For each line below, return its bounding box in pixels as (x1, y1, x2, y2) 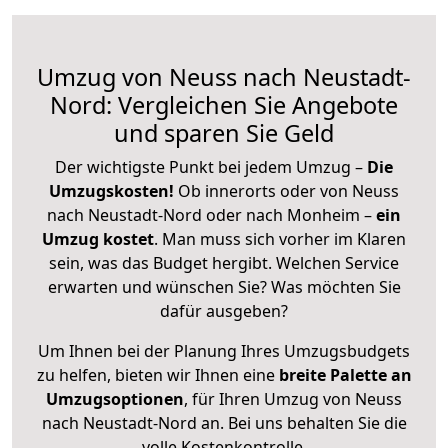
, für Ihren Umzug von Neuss (184, 387, 402, 410)
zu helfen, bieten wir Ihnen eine (36, 363, 279, 386)
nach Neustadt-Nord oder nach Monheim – (47, 203, 376, 226)
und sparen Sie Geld (114, 116, 334, 149)
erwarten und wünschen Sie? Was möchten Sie (47, 275, 401, 298)
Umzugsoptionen (46, 387, 184, 410)
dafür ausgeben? (160, 299, 288, 322)
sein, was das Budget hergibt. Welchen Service (49, 251, 399, 274)
